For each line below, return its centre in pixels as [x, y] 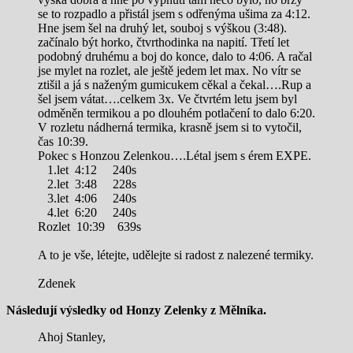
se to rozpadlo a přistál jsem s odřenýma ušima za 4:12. [176, 13]
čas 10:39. [63, 141]
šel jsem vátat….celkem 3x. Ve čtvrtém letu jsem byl [167, 98]
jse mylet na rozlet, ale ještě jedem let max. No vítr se [169, 70]
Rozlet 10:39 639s [89, 226]
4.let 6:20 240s [87, 212]
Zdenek [57, 283]
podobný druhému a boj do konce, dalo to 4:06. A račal [175, 56]
